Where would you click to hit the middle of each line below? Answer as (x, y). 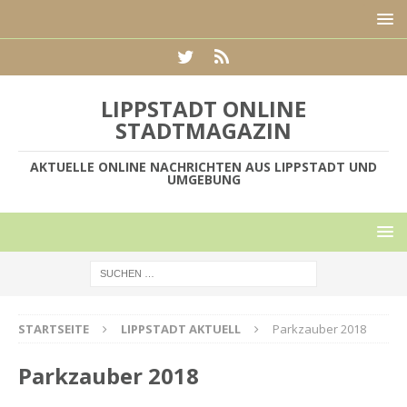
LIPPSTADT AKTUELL (181, 329)
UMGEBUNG (203, 179)
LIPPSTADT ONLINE (203, 109)
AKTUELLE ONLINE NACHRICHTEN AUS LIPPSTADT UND (203, 167)
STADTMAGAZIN (203, 130)
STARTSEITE (54, 329)
